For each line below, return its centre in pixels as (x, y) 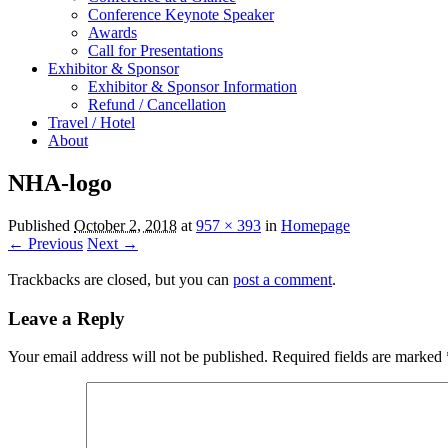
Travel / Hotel (91, 122)
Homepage (315, 225)
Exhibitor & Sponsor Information (192, 86)
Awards (112, 32)
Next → (112, 243)
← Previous (45, 243)
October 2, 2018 (125, 225)
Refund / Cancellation (157, 104)
